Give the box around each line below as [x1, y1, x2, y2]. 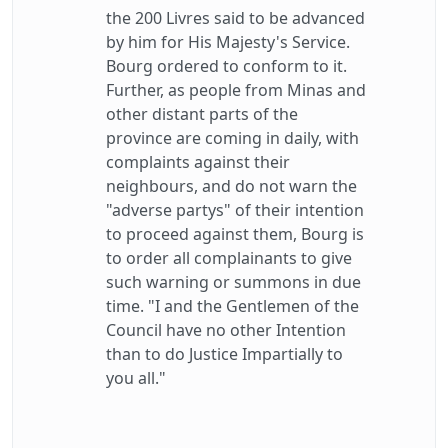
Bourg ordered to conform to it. [106, 55, 347, 77]
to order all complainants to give [106, 247, 352, 269]
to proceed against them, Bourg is [106, 223, 364, 245]
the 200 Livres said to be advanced [106, 7, 365, 29]
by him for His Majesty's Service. [106, 31, 350, 53]
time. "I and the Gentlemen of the [106, 295, 359, 317]
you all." [106, 367, 166, 389]
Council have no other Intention [106, 319, 346, 341]
